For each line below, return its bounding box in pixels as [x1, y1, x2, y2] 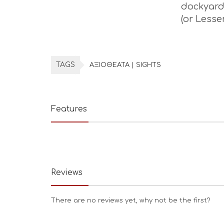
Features [51, 104, 87, 113]
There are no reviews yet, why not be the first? [51, 196, 210, 204]
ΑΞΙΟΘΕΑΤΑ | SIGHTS [89, 61, 161, 68]
